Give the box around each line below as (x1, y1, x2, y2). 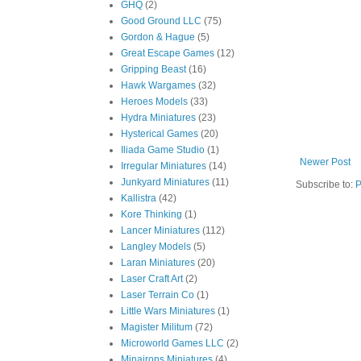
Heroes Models (121, 96, 188, 107)
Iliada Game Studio (121, 144, 205, 156)
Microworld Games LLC (121, 338, 224, 349)
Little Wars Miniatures (121, 305, 215, 317)
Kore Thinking (121, 209, 182, 220)
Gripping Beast (121, 64, 186, 75)
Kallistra (121, 193, 156, 204)
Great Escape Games (121, 48, 214, 59)
